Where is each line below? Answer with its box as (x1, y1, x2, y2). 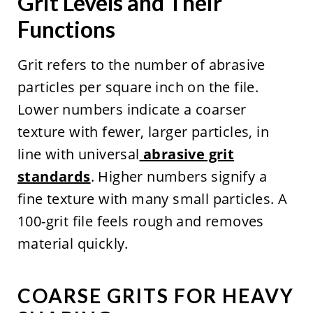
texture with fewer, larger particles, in (17, 122, 269, 141)
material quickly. (17, 233, 129, 253)
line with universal (17, 144, 140, 163)
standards (17, 166, 91, 186)
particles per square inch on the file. (17, 77, 259, 96)
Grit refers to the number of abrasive (17, 54, 265, 74)
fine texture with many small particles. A (17, 189, 288, 208)
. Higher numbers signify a (90, 166, 267, 186)
